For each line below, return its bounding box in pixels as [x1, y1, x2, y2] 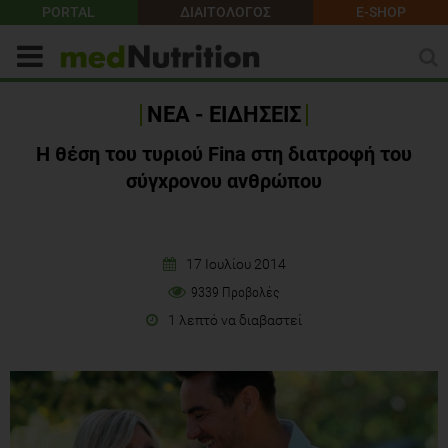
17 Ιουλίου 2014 [185, 255, 286, 272]
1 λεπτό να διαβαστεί [168, 311, 302, 328]
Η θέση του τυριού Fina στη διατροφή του [36, 141, 412, 166]
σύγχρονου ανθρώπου [126, 168, 322, 193]
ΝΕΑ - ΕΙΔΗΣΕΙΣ [147, 101, 301, 127]
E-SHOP [355, 4, 406, 20]
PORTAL [42, 4, 96, 20]
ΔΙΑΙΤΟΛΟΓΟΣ [180, 4, 271, 20]
